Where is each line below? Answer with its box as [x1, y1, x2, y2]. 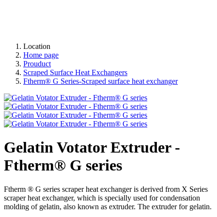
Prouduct [23, 60, 51, 68]
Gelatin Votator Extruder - [4, 139, 180, 156]
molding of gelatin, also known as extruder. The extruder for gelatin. [4, 202, 212, 211]
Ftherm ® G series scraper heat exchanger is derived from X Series [4, 185, 208, 193]
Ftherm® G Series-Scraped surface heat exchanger [23, 77, 178, 85]
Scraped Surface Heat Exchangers [23, 68, 127, 77]
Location [23, 42, 50, 50]
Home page [23, 51, 59, 59]
